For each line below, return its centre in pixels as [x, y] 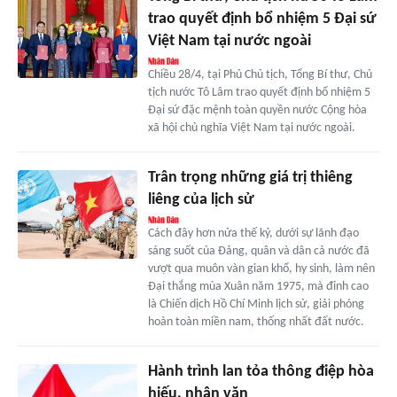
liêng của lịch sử [201, 199]
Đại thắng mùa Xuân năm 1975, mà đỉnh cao [258, 286]
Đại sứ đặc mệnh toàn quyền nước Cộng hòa [257, 110]
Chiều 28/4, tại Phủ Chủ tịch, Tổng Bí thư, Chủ [260, 74]
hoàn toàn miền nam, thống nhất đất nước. [256, 322]
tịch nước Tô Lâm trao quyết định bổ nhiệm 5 [259, 92]
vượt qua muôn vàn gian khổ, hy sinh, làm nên [261, 269]
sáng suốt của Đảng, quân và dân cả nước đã [258, 251]
